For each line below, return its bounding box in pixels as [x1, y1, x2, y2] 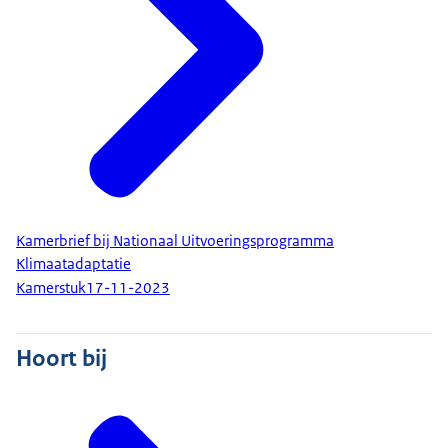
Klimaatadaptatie [16, 253, 131, 274]
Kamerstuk [16, 278, 86, 299]
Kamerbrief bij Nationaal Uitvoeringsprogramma [16, 230, 334, 251]
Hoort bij [16, 342, 107, 373]
